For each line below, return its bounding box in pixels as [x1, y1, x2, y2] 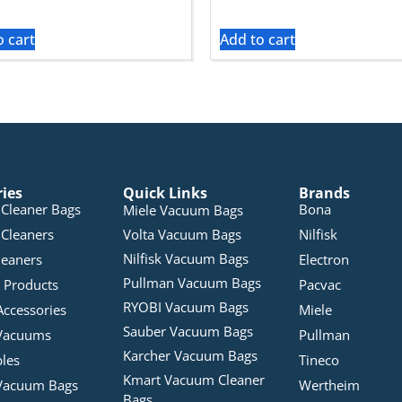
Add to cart [220, 30, 295, 50]
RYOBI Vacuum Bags [123, 298, 249, 317]
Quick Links [123, 183, 208, 204]
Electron [299, 250, 350, 269]
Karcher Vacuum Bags [123, 346, 258, 365]
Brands [299, 183, 351, 204]
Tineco [299, 351, 340, 370]
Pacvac [299, 275, 342, 294]
